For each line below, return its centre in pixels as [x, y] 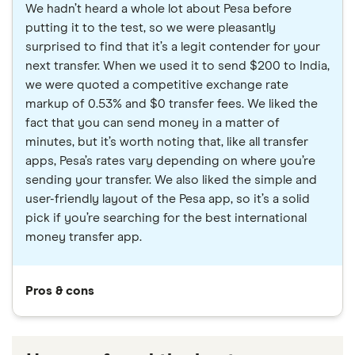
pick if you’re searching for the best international [166, 218]
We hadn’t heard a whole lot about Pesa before [158, 9]
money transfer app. [84, 237]
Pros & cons [60, 291]
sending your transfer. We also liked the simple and [171, 180]
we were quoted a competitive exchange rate [157, 85]
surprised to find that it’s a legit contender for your [173, 47]
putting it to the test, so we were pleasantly [151, 28]
